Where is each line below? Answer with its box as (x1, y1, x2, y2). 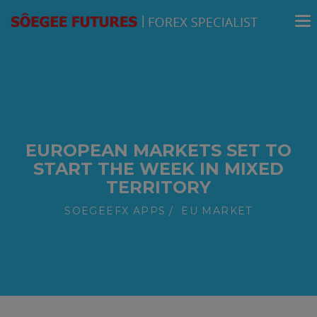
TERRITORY (106, 177, 211, 197)
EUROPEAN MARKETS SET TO (25, 140, 292, 161)
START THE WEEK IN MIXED (33, 158, 284, 179)
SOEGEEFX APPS (64, 204, 166, 217)
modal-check (158, 1, 229, 14)
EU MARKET (181, 204, 253, 217)
